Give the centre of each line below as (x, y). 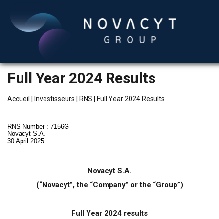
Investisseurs (55, 99)
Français (33, 146)
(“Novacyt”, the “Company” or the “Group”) (109, 185)
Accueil (19, 99)
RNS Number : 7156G (38, 126)
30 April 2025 (26, 141)
